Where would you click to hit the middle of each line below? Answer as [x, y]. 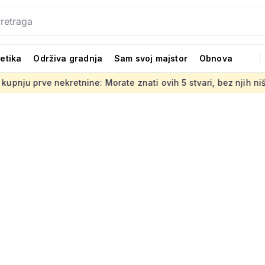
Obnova [216, 58]
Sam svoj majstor [151, 58]
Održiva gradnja [68, 58]
